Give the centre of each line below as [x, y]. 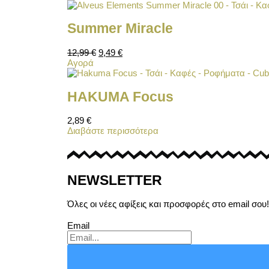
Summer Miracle [120, 29]
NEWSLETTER [115, 181]
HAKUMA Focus [120, 97]
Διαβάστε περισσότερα [113, 131]
